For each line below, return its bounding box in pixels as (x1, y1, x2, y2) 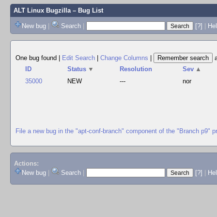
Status (67, 65, 87, 73)
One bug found (15, 54, 59, 62)
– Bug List (70, 7, 103, 14)
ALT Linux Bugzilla (13, 7, 71, 14)
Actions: (14, 160, 39, 168)
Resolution (120, 65, 153, 73)
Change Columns (100, 54, 148, 62)
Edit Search (62, 54, 95, 62)
